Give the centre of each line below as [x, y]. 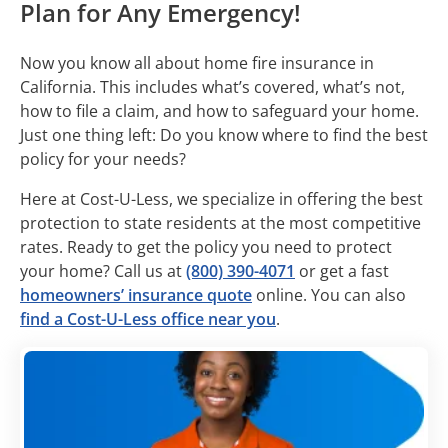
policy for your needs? [105, 159]
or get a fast [342, 271]
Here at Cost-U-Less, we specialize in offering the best [221, 199]
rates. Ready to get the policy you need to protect [206, 247]
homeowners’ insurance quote [136, 295]
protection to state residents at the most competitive [220, 223]
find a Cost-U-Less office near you [148, 319]
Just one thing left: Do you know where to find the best [224, 135]
